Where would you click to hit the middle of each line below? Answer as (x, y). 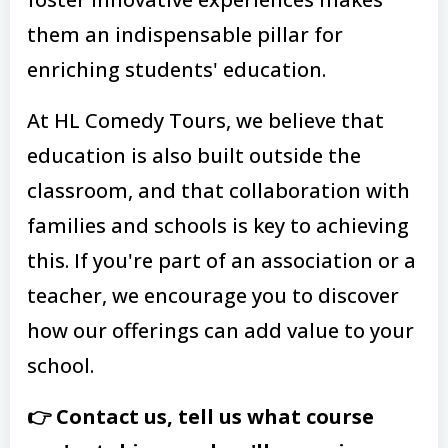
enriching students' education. (176, 69)
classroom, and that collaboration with (218, 190)
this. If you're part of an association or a (221, 260)
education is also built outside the (194, 155)
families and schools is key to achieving (218, 225)
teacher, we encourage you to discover (213, 295)
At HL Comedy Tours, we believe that (205, 120)
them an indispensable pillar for (185, 34)
